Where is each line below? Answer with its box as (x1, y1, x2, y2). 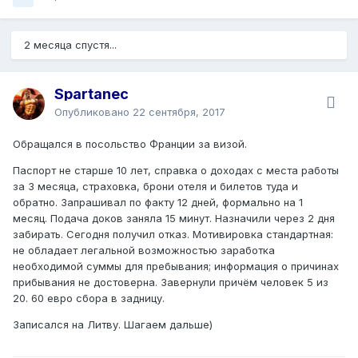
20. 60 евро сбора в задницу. (13, 292, 165, 305)
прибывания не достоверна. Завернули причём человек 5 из (13, 276, 328, 289)
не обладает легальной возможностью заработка (13, 244, 275, 257)
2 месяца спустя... (24, 38, 117, 52)
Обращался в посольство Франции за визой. (13, 137, 247, 151)
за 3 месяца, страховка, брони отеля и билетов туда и (13, 180, 298, 193)
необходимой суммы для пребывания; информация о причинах (13, 260, 339, 273)
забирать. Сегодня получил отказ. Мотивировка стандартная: (13, 228, 333, 241)
